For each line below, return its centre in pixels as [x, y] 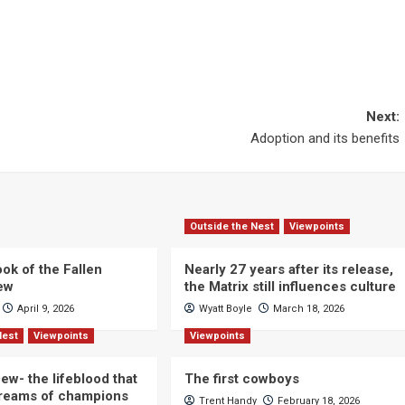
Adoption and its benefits [325, 138]
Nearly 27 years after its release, [288, 269]
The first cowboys [241, 379]
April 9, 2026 [46, 309]
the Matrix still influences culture [290, 287]
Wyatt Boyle [225, 309]
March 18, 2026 [308, 309]
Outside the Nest [231, 226]
